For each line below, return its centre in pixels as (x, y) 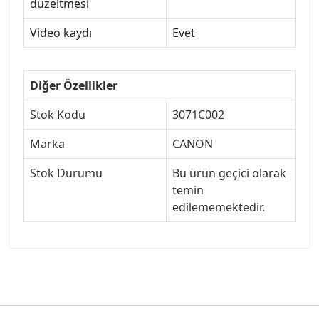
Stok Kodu (58, 114)
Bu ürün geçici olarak (229, 173)
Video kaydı (61, 32)
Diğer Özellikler (74, 85)
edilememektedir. (219, 207)
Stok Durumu (66, 173)
